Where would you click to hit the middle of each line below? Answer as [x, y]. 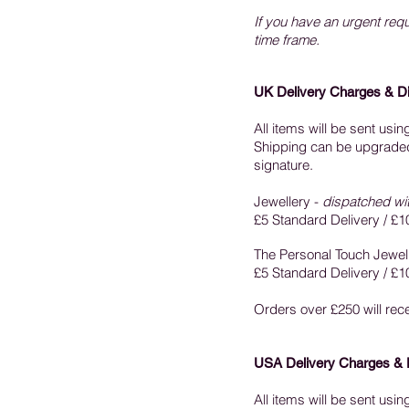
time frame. [288, 40]
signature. [283, 165]
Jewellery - [288, 201]
